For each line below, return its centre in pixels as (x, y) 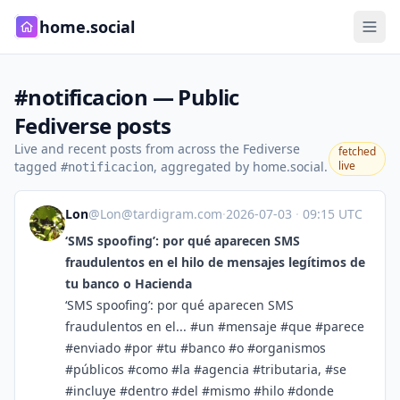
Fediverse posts (92, 125)
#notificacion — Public (127, 97)
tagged (37, 167)
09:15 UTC (331, 214)
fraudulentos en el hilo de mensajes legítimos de (215, 262)
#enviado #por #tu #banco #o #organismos (196, 348)
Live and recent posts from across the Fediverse (157, 149)
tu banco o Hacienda (129, 283)
